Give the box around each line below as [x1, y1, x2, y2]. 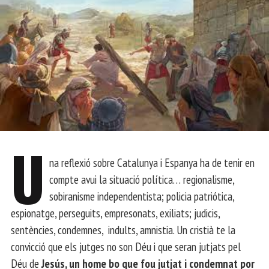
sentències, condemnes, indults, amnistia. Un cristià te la [11, 222, 235, 237]
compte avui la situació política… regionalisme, [49, 171, 235, 187]
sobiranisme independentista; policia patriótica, [49, 188, 235, 204]
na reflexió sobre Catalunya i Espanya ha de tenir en [49, 154, 255, 170]
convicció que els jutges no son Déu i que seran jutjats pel [11, 238, 241, 254]
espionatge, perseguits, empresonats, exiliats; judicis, [11, 205, 220, 220]
